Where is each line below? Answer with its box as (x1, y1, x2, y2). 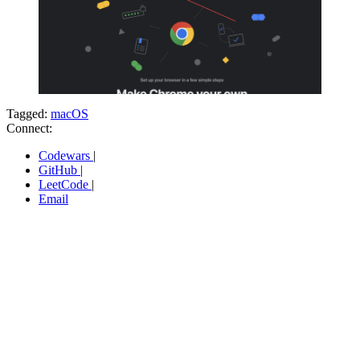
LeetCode (39, 177, 92, 191)
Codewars (39, 148, 93, 162)
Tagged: (6, 106, 51, 121)
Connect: (6, 121, 52, 135)
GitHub (39, 162, 80, 177)
